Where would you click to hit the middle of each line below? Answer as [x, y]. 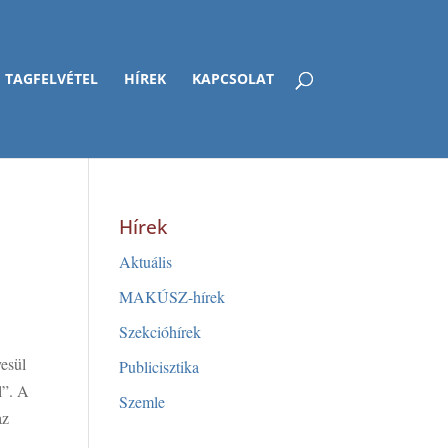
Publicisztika [159, 366]
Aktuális [146, 261]
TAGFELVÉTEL [51, 78]
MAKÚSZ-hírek [172, 296]
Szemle [142, 401]
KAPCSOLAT [232, 78]
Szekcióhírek [160, 331]
